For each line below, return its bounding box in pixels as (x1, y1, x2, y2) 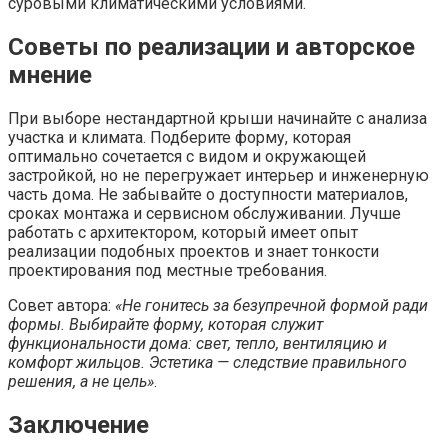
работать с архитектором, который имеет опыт (8, 223, 358, 243)
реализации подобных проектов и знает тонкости (8, 242, 379, 262)
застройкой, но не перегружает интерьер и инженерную (8, 166, 429, 186)
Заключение (8, 411, 149, 440)
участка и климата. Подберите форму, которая (8, 128, 351, 148)
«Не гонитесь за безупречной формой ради (115, 296, 428, 316)
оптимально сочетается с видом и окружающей (8, 147, 366, 167)
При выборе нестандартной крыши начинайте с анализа (8, 109, 427, 129)
